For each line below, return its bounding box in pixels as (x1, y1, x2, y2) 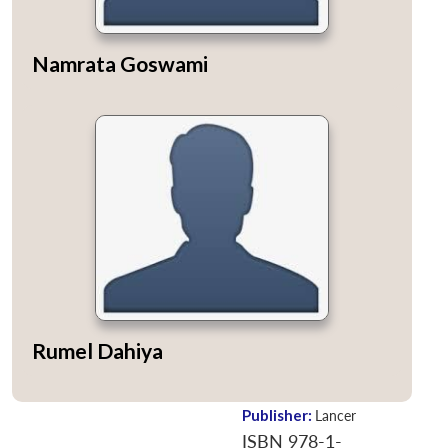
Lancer (315, 407, 356, 425)
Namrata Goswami (32, 51, 208, 77)
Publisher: (242, 406, 315, 425)
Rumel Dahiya (32, 338, 163, 364)
